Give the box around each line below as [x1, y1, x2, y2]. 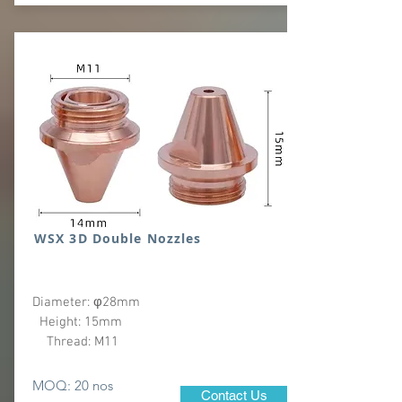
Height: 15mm [32, 314, 280, 330]
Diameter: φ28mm [32, 294, 284, 310]
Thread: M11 [32, 334, 122, 350]
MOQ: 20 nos [32, 377, 113, 394]
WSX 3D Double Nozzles [34, 230, 225, 247]
